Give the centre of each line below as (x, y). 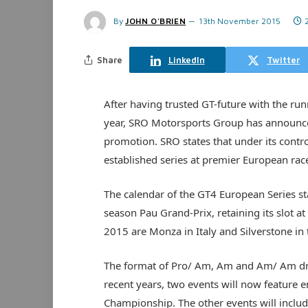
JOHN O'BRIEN (156, 21)
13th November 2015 (240, 21)
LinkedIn (186, 59)
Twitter (283, 59)
